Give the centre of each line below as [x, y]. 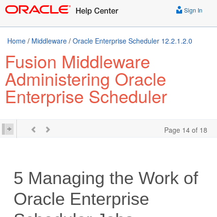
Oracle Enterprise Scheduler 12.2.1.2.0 [132, 41]
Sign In [193, 10]
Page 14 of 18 [186, 130]
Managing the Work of [111, 178]
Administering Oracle [85, 78]
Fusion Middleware [77, 61]
